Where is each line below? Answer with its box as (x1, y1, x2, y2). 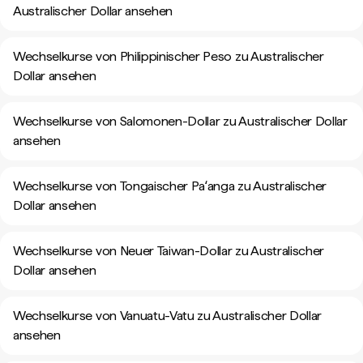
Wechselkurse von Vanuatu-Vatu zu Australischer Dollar (13, 308, 322, 323)
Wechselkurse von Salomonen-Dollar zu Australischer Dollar (13, 113, 348, 129)
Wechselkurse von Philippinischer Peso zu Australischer (13, 49, 324, 64)
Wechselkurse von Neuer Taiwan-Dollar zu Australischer (13, 243, 325, 258)
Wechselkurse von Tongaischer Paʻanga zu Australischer (13, 178, 327, 194)
